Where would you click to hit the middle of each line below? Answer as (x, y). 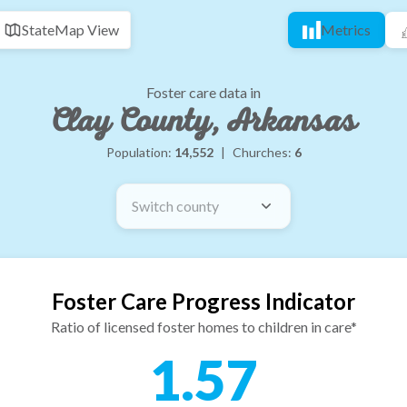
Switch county (175, 206)
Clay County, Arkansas (203, 121)
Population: (140, 152)
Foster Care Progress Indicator (203, 301)
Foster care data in (203, 92)
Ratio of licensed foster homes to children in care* (203, 327)
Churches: (263, 152)
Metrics (346, 30)
